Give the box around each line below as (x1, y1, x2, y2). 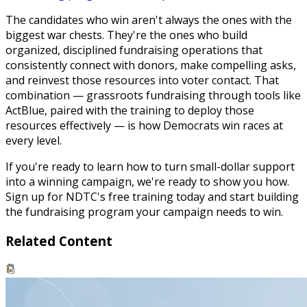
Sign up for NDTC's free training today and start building (5, 189, 299, 205)
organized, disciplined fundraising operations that (5, 42, 262, 58)
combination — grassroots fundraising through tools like (5, 88, 301, 103)
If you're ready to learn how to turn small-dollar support (5, 159, 295, 175)
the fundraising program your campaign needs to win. (5, 204, 283, 220)
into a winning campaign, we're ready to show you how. (5, 174, 289, 190)
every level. (5, 133, 62, 149)
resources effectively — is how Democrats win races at (5, 118, 283, 134)
